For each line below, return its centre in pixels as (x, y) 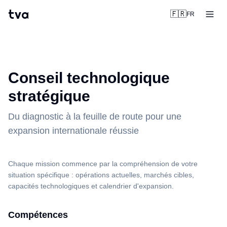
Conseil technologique (89, 78)
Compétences (38, 215)
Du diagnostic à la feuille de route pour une (95, 117)
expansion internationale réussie (73, 131)
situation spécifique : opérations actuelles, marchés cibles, (101, 175)
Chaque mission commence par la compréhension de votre (103, 164)
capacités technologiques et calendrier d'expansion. (91, 186)
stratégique (49, 96)
